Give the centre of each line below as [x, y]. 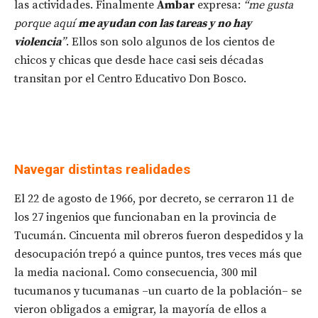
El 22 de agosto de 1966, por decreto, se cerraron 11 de [154, 198]
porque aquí [46, 23]
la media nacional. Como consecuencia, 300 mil [136, 272]
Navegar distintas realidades [102, 169]
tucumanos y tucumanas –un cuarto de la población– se [158, 291]
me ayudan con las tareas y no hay [165, 23]
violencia [38, 42]
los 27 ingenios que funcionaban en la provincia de [145, 217]
